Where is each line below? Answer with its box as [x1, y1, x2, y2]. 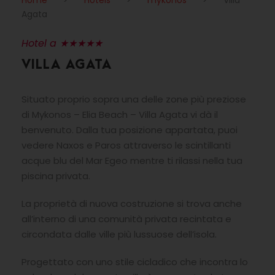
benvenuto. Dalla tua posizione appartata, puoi [21, 123, 238, 137]
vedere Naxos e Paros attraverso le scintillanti [21, 139, 231, 152]
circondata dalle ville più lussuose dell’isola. [21, 228, 217, 241]
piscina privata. [21, 169, 90, 183]
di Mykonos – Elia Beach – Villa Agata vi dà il [21, 108, 218, 122]
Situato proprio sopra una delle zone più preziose [21, 93, 246, 106]
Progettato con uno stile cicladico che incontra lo [21, 255, 248, 269]
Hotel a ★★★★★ [21, 36, 103, 51]
